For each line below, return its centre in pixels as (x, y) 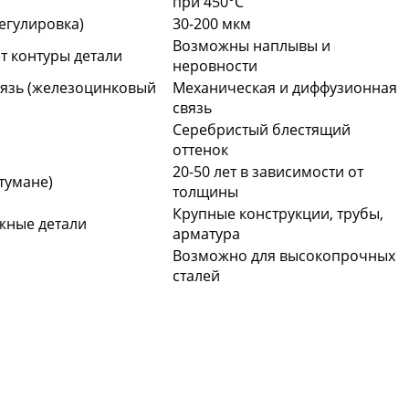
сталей (196, 276)
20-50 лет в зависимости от (268, 172)
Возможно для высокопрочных (284, 256)
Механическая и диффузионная (285, 88)
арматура (206, 234)
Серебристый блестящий (262, 130)
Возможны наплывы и (252, 46)
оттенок (200, 150)
